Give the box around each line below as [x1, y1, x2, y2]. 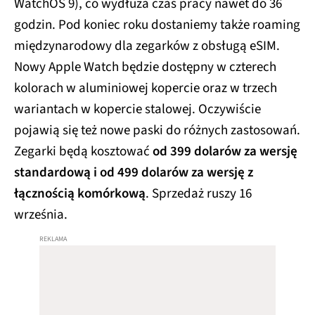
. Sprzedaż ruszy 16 [146, 184, 252, 203]
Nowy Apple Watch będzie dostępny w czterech [14, 57, 276, 77]
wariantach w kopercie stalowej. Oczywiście [14, 99, 261, 119]
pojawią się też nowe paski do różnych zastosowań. [14, 120, 300, 140]
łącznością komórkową [14, 184, 146, 203]
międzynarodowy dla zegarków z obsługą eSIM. [14, 36, 280, 56]
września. [14, 205, 67, 224]
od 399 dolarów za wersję [153, 141, 297, 161]
